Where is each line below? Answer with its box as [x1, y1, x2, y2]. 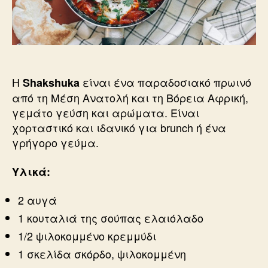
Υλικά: [12, 163, 50, 179]
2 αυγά [18, 192, 57, 208]
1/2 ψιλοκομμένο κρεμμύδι [18, 228, 156, 244]
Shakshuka [23, 75, 83, 91]
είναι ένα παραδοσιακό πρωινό [83, 74, 251, 90]
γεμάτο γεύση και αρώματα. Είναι [12, 105, 199, 121]
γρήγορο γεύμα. [12, 135, 99, 151]
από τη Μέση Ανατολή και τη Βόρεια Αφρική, [12, 90, 248, 106]
